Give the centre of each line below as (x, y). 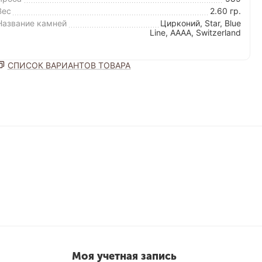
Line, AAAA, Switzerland (196, 32)
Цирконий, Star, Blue (201, 23)
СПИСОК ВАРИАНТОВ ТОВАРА (69, 65)
